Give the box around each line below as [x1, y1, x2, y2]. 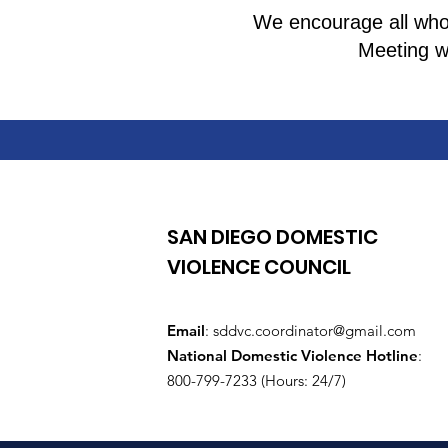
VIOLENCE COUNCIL [167, 253, 351, 281]
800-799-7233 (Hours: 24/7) [167, 371, 346, 390]
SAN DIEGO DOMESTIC [167, 223, 378, 251]
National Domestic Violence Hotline [167, 346, 418, 365]
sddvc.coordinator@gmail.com [213, 321, 416, 340]
